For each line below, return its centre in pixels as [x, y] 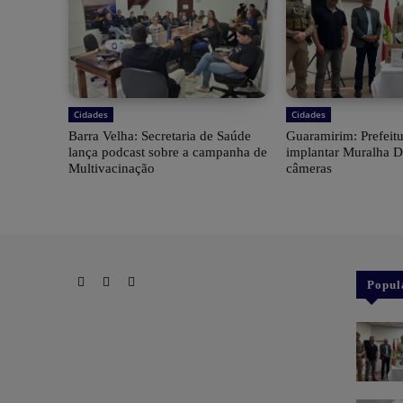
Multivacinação [112, 168]
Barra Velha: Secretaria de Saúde [160, 135]
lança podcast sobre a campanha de [168, 152]
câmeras [309, 168]
